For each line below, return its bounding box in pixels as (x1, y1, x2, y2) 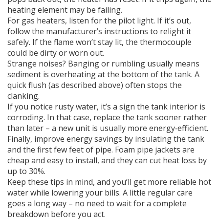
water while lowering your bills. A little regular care (7, 187, 193, 198)
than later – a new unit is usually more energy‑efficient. (7, 123, 208, 133)
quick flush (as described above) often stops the (7, 80, 182, 90)
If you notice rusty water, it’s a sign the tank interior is (7, 101, 205, 112)
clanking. (7, 90, 40, 101)
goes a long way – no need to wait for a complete (7, 198, 187, 209)
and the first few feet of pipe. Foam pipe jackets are (7, 144, 195, 155)
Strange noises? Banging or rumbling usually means (7, 58, 199, 69)
